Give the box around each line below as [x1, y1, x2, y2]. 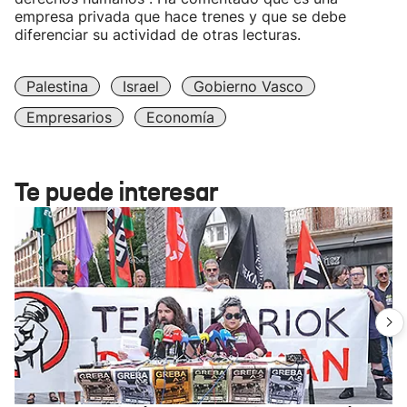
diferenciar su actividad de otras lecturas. [15, 25, 305, 44]
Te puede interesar [15, 176, 218, 208]
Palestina [26, 77, 88, 95]
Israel [123, 77, 159, 95]
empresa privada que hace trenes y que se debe [15, 7, 346, 25]
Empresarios [26, 108, 112, 126]
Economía [146, 108, 214, 126]
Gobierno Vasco [194, 77, 303, 95]
